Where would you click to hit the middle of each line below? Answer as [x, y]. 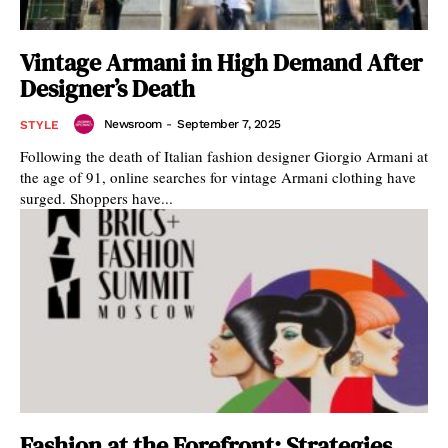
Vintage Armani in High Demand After [221, 62]
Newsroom [132, 124]
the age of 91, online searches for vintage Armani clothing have [218, 177]
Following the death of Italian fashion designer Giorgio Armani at [224, 156]
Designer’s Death [107, 88]
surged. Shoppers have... [96, 198]
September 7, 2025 [229, 124]
